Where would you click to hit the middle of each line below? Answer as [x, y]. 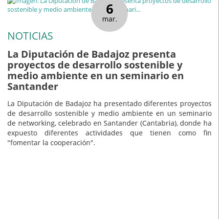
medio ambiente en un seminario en [96, 76]
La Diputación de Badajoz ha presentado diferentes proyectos [109, 103]
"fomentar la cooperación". [51, 142]
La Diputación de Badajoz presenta [92, 54]
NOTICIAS [30, 35]
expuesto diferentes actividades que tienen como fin [109, 132]
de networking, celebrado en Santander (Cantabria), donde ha [109, 123]
